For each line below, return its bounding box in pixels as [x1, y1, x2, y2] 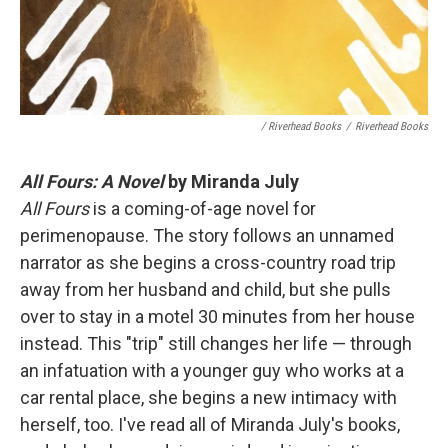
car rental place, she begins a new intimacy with [20, 387, 397, 408]
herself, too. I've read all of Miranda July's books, [20, 414, 400, 435]
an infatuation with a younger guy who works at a [20, 360, 404, 381]
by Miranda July [168, 171, 299, 192]
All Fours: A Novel [20, 171, 168, 192]
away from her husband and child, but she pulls [20, 279, 391, 300]
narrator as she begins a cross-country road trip [20, 252, 396, 273]
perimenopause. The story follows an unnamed [20, 225, 394, 246]
